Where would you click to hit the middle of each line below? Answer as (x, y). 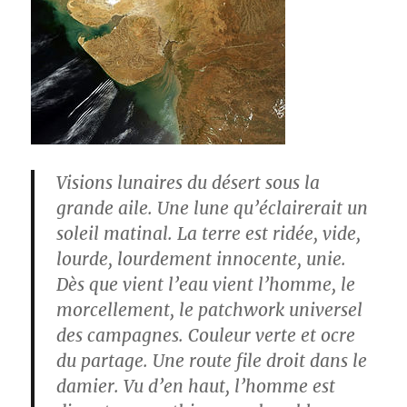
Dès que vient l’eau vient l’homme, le (206, 284)
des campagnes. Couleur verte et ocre (206, 335)
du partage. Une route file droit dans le (212, 361)
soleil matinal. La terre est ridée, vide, (209, 233)
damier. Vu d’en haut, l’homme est (196, 386)
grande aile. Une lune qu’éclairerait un (213, 208)
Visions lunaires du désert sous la (189, 183)
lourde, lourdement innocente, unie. (202, 259)
